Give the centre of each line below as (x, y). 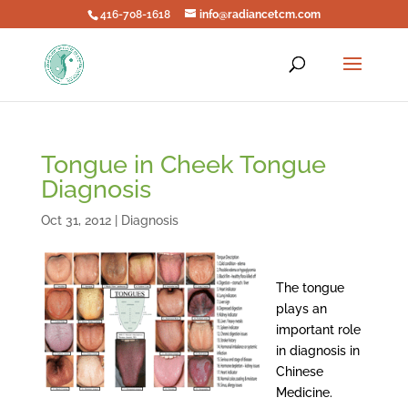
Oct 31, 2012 (76, 220)
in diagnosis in (317, 351)
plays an (301, 309)
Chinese (299, 372)
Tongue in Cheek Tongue (183, 164)
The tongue (310, 288)
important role (318, 330)
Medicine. (304, 393)
